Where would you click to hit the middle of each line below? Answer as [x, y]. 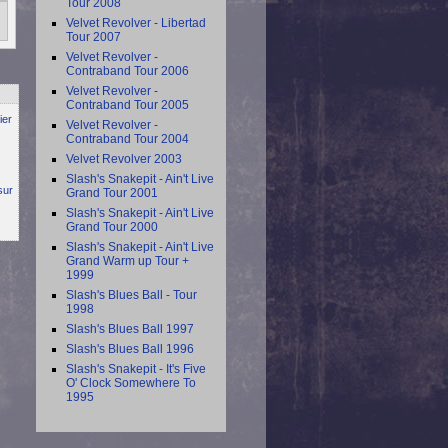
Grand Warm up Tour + [127, 261]
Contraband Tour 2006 [127, 71]
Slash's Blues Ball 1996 [130, 349]
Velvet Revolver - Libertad [136, 23]
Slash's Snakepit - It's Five [136, 369]
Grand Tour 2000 [112, 227]
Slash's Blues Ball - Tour [131, 295]
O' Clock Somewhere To [131, 383]
